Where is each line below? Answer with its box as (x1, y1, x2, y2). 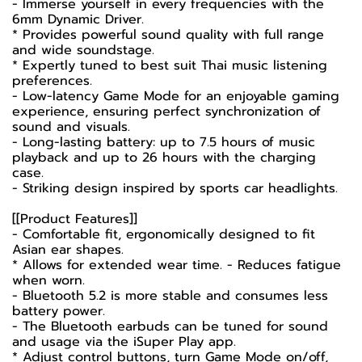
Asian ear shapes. (12, 240, 124, 259)
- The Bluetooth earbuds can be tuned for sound (12, 317, 328, 336)
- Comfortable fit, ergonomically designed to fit (12, 225, 315, 244)
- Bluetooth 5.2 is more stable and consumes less (12, 286, 328, 305)
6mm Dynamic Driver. (12, 10, 144, 29)
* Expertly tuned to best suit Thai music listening (12, 56, 327, 75)
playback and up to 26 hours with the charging (12, 148, 316, 167)
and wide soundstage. (12, 40, 154, 60)
